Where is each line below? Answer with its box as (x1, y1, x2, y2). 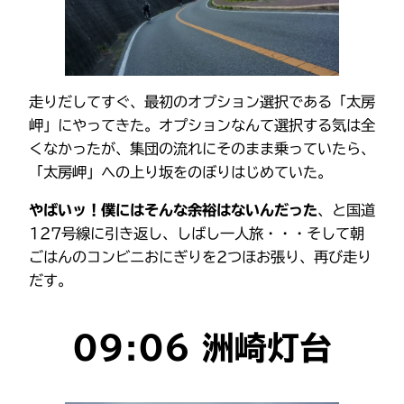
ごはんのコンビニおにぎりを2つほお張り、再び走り (29, 250, 372, 265)
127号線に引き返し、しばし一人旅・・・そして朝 (29, 226, 364, 242)
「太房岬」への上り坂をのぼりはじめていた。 (29, 164, 332, 179)
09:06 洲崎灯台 (72, 331, 332, 364)
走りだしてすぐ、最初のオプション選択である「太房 (29, 94, 375, 109)
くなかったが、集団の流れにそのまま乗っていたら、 (29, 141, 375, 156)
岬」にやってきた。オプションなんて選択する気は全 (29, 117, 375, 133)
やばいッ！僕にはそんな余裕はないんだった (29, 203, 317, 218)
